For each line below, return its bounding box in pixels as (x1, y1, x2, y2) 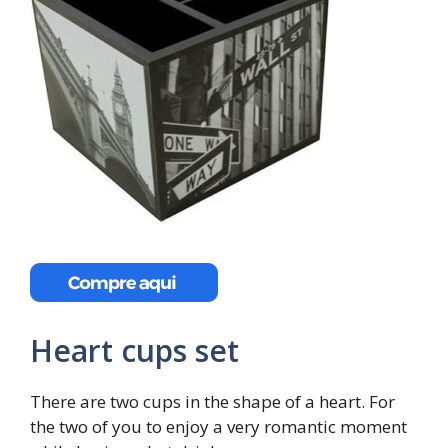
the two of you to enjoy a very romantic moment (30, 415, 407, 438)
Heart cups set (30, 330, 239, 371)
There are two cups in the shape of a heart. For (30, 390, 395, 413)
